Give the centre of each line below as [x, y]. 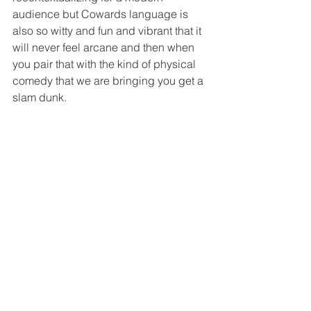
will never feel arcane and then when [105, 47]
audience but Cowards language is [102, 14]
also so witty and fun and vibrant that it [108, 30]
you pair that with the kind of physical [106, 64]
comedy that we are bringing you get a [109, 80]
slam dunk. [41, 97]
